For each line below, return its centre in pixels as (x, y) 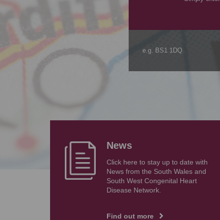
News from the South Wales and (156, 172)
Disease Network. (135, 190)
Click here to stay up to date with (157, 162)
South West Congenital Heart (152, 181)
